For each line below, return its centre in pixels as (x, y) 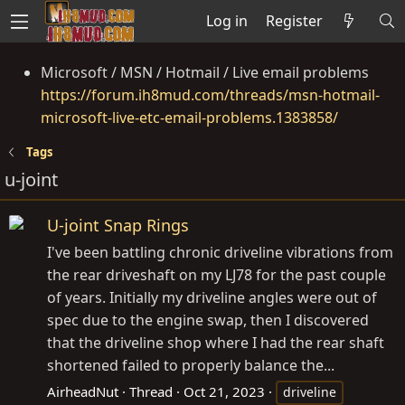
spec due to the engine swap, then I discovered (208, 320)
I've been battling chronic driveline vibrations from (220, 252)
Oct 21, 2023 (224, 391)
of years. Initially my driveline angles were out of (212, 297)
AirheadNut (83, 391)
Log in (226, 20)
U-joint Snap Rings (118, 225)
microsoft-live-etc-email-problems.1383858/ (189, 117)
